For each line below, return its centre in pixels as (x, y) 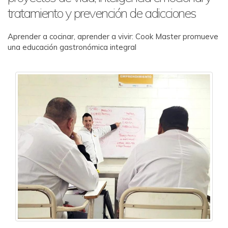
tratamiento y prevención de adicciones (102, 13)
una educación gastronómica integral (72, 47)
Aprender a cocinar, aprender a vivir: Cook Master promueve (113, 36)
